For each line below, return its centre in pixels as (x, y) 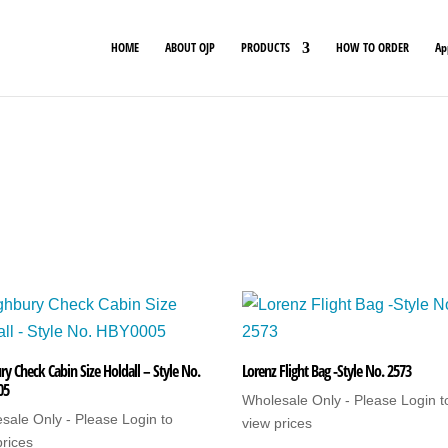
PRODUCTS (265, 47)
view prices (277, 423)
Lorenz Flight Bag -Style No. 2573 (327, 371)
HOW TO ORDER (372, 47)
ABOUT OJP (190, 47)
